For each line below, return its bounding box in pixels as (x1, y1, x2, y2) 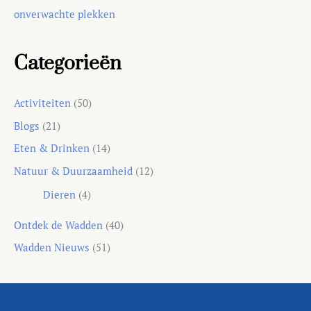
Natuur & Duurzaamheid (14, 164, 133, 178)
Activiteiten (14, 96, 71, 110)
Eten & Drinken (14, 142, 90, 155)
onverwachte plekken (14, 7, 115, 21)
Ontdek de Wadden (14, 218, 103, 232)
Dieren (42, 187, 76, 201)
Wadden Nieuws (14, 241, 90, 255)
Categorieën (14, 51, 121, 76)
